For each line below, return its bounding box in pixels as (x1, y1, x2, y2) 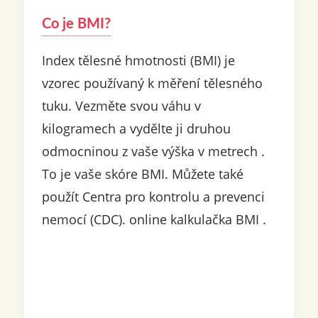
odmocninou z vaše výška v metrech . (41, 143, 265, 160)
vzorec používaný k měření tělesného (41, 75, 263, 92)
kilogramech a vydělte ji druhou (41, 120, 231, 138)
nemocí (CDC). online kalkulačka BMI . (41, 211, 266, 229)
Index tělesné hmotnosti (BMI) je (41, 52, 235, 70)
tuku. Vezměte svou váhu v (41, 97, 201, 115)
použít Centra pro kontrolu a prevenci (41, 188, 265, 206)
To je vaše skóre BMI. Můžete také (41, 165, 243, 183)
